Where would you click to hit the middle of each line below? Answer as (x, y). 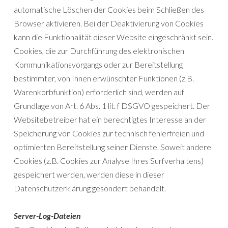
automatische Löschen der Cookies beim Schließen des (109, 10)
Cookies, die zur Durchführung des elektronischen (99, 51)
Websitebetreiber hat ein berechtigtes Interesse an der (110, 120)
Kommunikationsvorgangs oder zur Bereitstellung (98, 65)
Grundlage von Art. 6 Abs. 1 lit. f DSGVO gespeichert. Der (112, 106)
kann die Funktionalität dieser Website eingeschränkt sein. (113, 37)
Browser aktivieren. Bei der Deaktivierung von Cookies (109, 23)
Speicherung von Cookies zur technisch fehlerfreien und (109, 133)
